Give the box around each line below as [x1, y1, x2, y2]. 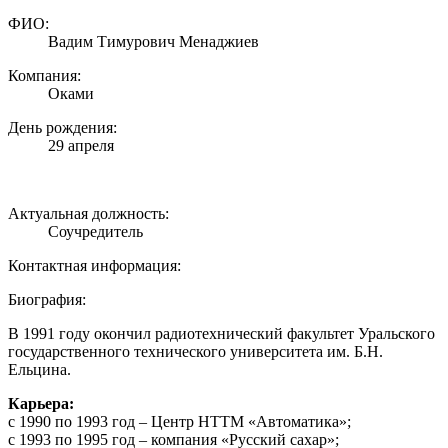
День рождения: [8, 118, 117, 136]
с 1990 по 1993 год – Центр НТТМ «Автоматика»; [8, 412, 351, 430]
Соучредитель [48, 222, 143, 240]
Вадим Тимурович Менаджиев [48, 32, 259, 50]
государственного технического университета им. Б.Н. [8, 342, 383, 360]
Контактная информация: [8, 256, 181, 274]
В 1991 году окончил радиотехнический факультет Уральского [8, 324, 435, 342]
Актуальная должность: [8, 204, 169, 222]
